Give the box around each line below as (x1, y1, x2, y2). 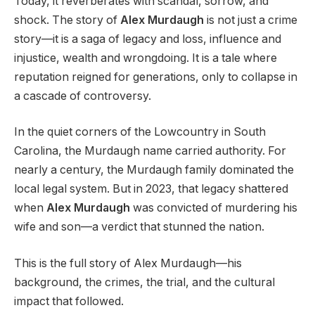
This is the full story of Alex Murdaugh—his (14, 256, 242, 270)
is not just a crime (204, 13, 297, 27)
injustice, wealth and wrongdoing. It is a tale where (14, 51, 277, 65)
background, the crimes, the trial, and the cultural (14, 275, 275, 289)
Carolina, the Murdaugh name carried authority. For (14, 144, 286, 158)
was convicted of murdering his (130, 201, 297, 215)
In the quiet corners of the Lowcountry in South (14, 125, 266, 139)
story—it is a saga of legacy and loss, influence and (14, 32, 281, 46)
